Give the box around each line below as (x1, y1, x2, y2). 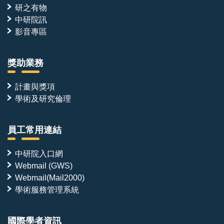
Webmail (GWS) (15, 160, 72, 170)
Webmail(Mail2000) (15, 172, 84, 182)
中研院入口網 (15, 148, 63, 158)
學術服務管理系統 (15, 184, 79, 194)
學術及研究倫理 (15, 93, 71, 103)
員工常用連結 (7, 124, 61, 135)
